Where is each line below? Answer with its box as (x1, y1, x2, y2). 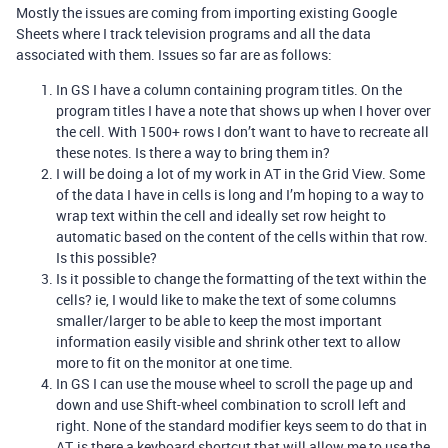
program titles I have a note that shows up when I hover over (56, 101, 431, 120)
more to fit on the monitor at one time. (56, 353, 293, 372)
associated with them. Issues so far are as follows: (16, 45, 332, 64)
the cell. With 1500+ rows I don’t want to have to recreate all (56, 122, 429, 141)
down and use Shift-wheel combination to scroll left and (56, 395, 406, 414)
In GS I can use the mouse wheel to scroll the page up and (56, 374, 413, 393)
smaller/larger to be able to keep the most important (56, 311, 382, 330)
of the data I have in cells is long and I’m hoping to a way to (56, 185, 424, 204)
